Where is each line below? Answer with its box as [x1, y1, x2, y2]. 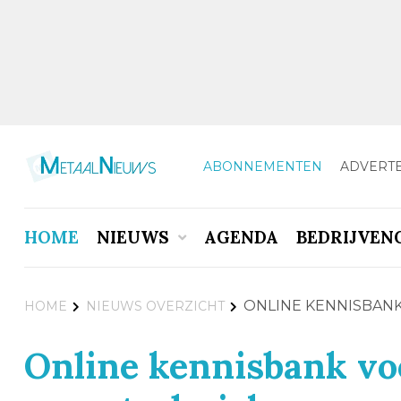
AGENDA [203, 226, 278, 248]
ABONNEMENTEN [202, 158, 322, 175]
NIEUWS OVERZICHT [85, 298, 225, 314]
